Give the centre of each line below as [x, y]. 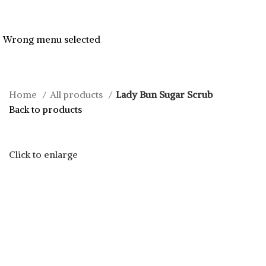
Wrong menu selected [52, 39]
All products [77, 94]
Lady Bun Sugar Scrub [164, 94]
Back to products [45, 109]
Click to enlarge [43, 155]
